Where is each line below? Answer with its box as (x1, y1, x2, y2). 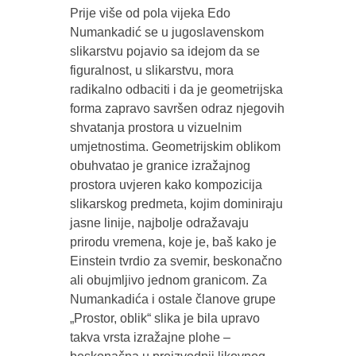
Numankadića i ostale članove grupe (69, 292, 276, 306)
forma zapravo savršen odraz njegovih (69, 101, 284, 115)
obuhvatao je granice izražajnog (69, 158, 250, 172)
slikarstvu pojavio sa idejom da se (69, 44, 260, 58)
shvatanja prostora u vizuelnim (69, 120, 242, 134)
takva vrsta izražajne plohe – (69, 330, 230, 344)
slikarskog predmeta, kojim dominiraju (69, 196, 283, 211)
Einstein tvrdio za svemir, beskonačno (69, 253, 282, 268)
